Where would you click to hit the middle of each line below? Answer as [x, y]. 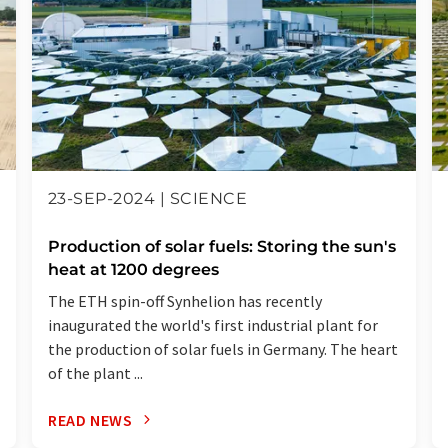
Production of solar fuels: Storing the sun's [222, 246]
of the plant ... [95, 372]
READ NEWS [90, 419]
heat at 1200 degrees [133, 269]
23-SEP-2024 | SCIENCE [148, 198]
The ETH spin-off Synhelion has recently [185, 300]
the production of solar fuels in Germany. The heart [223, 348]
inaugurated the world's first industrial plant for [213, 324]
